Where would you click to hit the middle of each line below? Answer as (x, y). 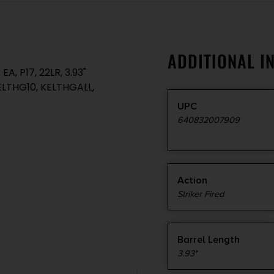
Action (192, 181)
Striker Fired (201, 194)
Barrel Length (209, 240)
